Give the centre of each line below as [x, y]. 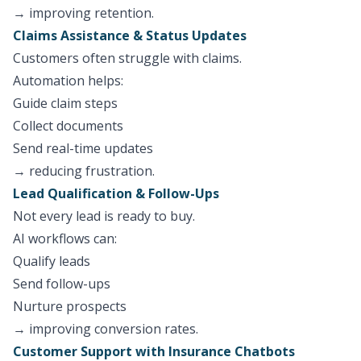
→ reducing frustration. [84, 171]
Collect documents [68, 126]
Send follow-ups [62, 284]
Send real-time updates [83, 148]
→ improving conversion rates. [106, 329]
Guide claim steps [65, 103]
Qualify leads [52, 261]
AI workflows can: [65, 239]
